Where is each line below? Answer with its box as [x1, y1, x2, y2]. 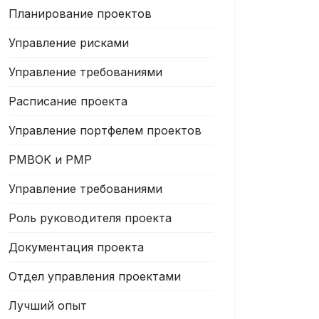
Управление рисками [9, 36, 129, 50]
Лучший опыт [9, 298, 87, 313]
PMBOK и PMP [9, 152, 92, 167]
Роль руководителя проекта [9, 211, 172, 225]
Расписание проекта [9, 94, 127, 108]
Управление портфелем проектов [9, 123, 202, 137]
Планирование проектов [9, 6, 152, 21]
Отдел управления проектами [9, 269, 181, 283]
